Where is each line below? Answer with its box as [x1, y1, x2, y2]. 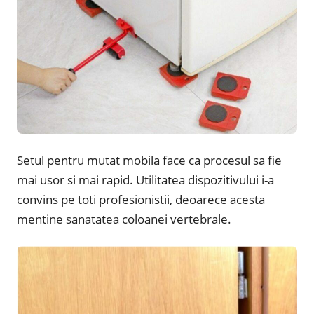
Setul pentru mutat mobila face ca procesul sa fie [17, 152, 282, 169]
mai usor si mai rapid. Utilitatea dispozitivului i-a [17, 172, 274, 189]
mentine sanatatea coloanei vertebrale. [17, 211, 231, 228]
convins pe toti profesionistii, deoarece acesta [17, 191, 265, 208]
